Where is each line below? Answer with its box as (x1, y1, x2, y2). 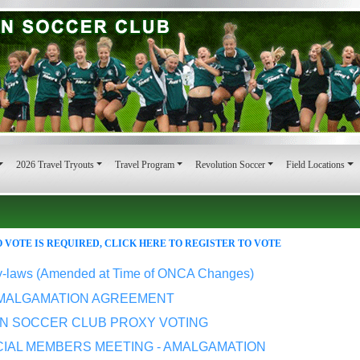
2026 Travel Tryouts (15, 159, 94, 170)
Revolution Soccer (195, 159, 266, 170)
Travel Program (114, 159, 174, 170)
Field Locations (286, 159, 346, 170)
